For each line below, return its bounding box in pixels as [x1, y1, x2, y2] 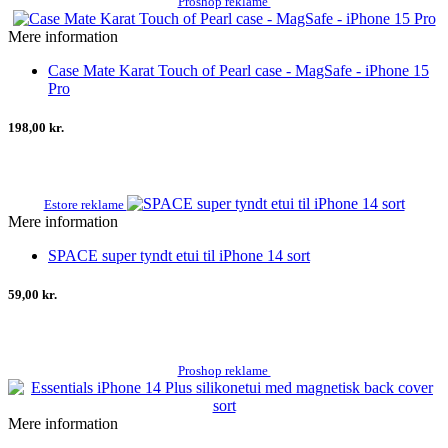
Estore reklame [43, 196, 127, 212]
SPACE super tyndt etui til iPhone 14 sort [48, 246, 310, 264]
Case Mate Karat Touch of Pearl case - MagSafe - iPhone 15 [48, 62, 429, 80]
